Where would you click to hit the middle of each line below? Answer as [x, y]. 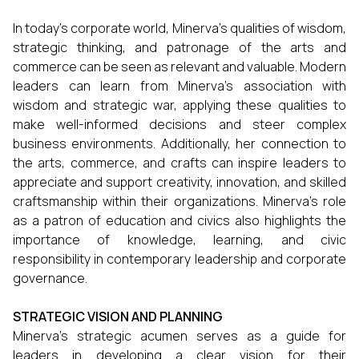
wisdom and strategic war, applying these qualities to [179, 105]
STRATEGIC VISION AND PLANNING [118, 317]
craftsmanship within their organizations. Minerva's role [179, 201]
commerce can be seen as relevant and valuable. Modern [179, 67]
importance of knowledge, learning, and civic [179, 240]
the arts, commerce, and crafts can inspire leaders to [179, 163]
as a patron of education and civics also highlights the [179, 220]
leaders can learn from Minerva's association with [179, 86]
